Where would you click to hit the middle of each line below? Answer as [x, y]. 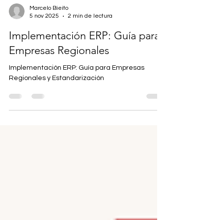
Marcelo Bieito [49, 24]
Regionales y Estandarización [56, 94]
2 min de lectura [90, 32]
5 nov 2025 [44, 32]
